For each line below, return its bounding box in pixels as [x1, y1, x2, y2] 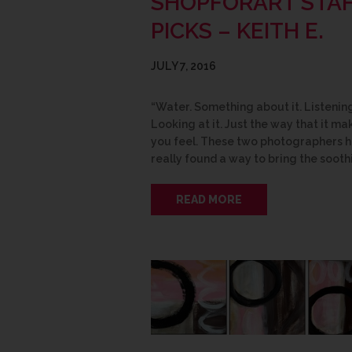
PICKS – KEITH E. [151, 17, 324, 44]
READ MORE [176, 192, 242, 206]
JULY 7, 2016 [151, 59, 216, 72]
